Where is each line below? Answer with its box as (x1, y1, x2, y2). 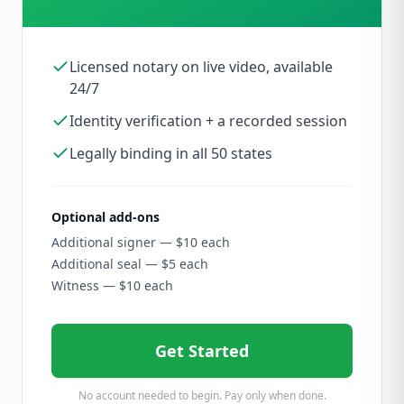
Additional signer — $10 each (51, 234, 230, 251)
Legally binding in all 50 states (69, 143, 272, 163)
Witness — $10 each (51, 277, 173, 294)
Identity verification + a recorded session (69, 111, 347, 131)
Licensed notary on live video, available (69, 57, 333, 77)
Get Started (155, 340, 249, 362)
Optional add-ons (51, 208, 160, 225)
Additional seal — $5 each (51, 255, 208, 272)
